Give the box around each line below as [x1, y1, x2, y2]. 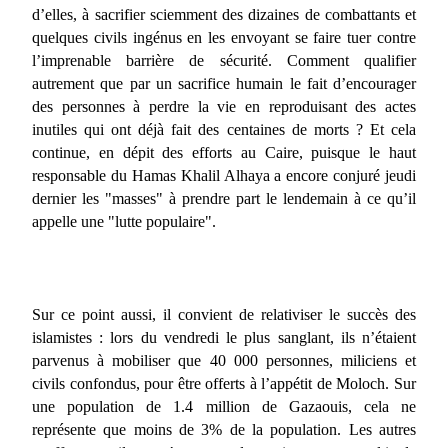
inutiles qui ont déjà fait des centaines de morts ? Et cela [32, 120, 416, 138]
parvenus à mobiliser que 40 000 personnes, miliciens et [32, 351, 416, 369]
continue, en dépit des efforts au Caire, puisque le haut [32, 143, 416, 161]
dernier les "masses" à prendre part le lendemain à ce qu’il [32, 189, 416, 207]
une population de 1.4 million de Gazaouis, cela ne [32, 397, 416, 415]
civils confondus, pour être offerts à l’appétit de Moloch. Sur [32, 374, 416, 392]
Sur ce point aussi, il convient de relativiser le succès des [32, 305, 416, 323]
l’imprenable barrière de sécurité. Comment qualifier [32, 51, 416, 69]
